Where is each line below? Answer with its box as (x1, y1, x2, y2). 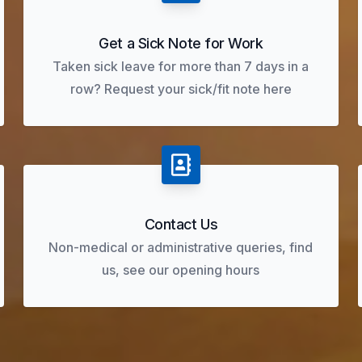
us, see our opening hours (102, 262, 260, 278)
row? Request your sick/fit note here (69, 81, 292, 97)
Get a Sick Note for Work (99, 35, 263, 52)
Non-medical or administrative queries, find (48, 239, 314, 255)
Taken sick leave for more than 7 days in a (53, 58, 309, 74)
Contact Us (144, 216, 218, 233)
